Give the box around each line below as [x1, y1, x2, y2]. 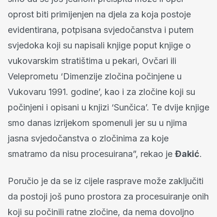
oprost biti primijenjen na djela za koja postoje [8, 9, 191, 19]
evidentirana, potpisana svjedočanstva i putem [8, 24, 194, 35]
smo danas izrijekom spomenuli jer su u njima [8, 117, 187, 128]
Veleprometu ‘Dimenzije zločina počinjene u [8, 71, 182, 81]
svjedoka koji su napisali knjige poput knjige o [8, 40, 191, 50]
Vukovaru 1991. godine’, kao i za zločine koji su [8, 86, 195, 97]
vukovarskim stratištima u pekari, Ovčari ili [8, 55, 176, 66]
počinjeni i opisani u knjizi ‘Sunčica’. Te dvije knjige [8, 102, 209, 112]
